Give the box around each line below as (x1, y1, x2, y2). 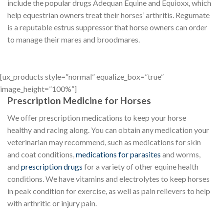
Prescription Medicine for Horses (7, 95, 151, 107)
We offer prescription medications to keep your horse (7, 112, 186, 122)
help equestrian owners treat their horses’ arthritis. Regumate (7, 10, 210, 20)
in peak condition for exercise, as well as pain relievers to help (7, 186, 210, 196)
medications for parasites (76, 149, 161, 159)
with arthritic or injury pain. (7, 198, 97, 208)
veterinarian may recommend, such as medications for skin (7, 137, 201, 147)
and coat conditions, (7, 149, 76, 159)
